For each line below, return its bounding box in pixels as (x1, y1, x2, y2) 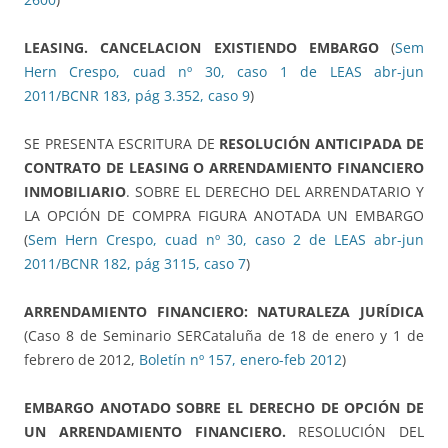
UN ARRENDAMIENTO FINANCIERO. (24, 422, 286, 442)
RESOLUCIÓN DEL (285, 422, 424, 442)
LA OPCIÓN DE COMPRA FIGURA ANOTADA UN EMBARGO (24, 206, 424, 226)
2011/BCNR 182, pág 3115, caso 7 (24, 254, 246, 274)
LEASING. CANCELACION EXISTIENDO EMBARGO (24, 38, 379, 58)
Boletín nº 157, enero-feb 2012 (139, 350, 342, 370)
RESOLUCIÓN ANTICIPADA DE (219, 134, 424, 154)
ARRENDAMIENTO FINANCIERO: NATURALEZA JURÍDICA (24, 302, 424, 322)
